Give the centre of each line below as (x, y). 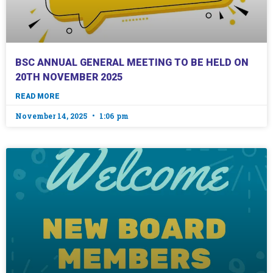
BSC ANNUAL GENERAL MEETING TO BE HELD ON (132, 62)
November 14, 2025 (52, 115)
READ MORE (37, 96)
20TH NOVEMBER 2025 (69, 77)
